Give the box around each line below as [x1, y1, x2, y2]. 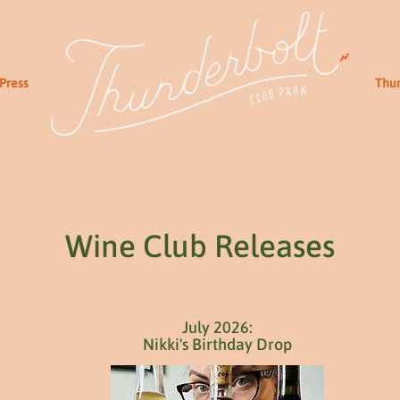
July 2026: [182, 318, 253, 337]
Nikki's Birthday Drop [143, 335, 292, 354]
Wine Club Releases [65, 228, 335, 263]
